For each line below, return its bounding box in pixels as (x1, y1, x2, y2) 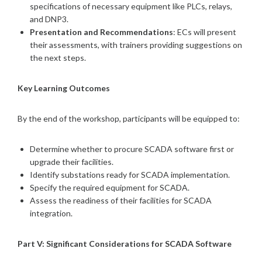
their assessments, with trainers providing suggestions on (30, 39, 242, 50)
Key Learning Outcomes (18, 82, 110, 93)
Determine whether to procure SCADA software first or (30, 143, 234, 154)
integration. (30, 208, 73, 218)
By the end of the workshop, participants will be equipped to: (18, 113, 240, 123)
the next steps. (30, 52, 86, 63)
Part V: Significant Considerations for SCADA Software (18, 238, 232, 249)
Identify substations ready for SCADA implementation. (30, 169, 230, 180)
